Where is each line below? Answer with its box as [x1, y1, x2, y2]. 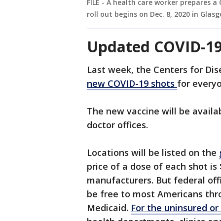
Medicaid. [87, 202, 131, 214]
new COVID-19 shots [87, 77, 177, 90]
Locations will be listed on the [87, 147, 219, 159]
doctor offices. [87, 119, 150, 131]
